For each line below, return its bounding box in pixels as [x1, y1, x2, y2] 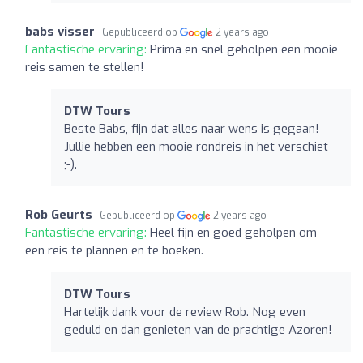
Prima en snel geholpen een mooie [150, 41, 338, 58]
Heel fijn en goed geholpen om [150, 224, 317, 241]
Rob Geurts [25, 206, 92, 223]
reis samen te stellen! [25, 58, 144, 75]
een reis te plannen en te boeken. [25, 241, 203, 258]
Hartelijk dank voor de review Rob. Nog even [64, 303, 305, 320]
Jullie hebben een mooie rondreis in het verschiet [64, 138, 328, 155]
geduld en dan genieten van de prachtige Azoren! [64, 321, 332, 338]
